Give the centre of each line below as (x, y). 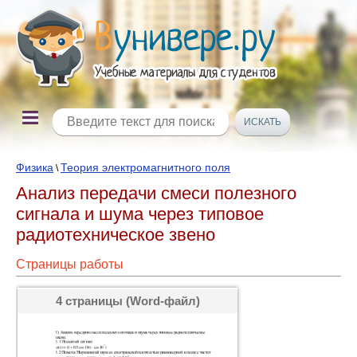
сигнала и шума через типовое (140, 214)
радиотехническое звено (116, 235)
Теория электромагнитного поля (145, 167)
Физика (35, 167)
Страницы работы (70, 264)
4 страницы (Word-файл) (127, 301)
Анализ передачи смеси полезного (156, 193)
